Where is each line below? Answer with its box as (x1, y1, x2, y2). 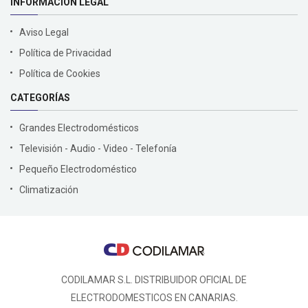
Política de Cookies (19, 68, 100, 79)
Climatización (19, 184, 78, 195)
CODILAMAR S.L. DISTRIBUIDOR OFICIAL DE (61, 274, 247, 285)
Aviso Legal (19, 27, 69, 38)
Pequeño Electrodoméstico (19, 164, 137, 175)
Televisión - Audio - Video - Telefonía (19, 143, 177, 154)
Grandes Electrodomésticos (19, 122, 139, 133)
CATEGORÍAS (10, 92, 70, 103)
